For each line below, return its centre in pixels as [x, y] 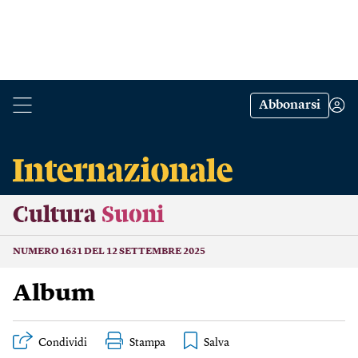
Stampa [147, 343]
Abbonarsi [290, 105]
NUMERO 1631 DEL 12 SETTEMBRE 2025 [109, 252]
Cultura [54, 215]
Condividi [63, 343]
